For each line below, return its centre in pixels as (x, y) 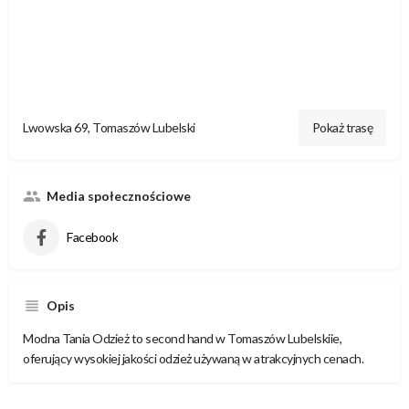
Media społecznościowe (119, 196)
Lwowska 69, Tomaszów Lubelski (109, 127)
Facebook (92, 237)
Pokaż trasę (342, 127)
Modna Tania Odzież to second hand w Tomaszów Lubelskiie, (182, 338)
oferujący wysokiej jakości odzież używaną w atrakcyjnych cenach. (193, 358)
